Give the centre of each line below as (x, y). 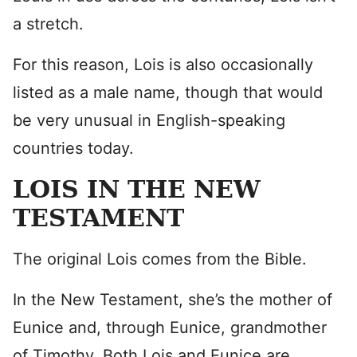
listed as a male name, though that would (168, 92)
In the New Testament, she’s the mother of (173, 300)
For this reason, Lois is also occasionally (163, 65)
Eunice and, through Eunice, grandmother (170, 328)
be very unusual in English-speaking (149, 120)
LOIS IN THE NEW (137, 189)
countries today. (73, 148)
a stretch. (51, 24)
